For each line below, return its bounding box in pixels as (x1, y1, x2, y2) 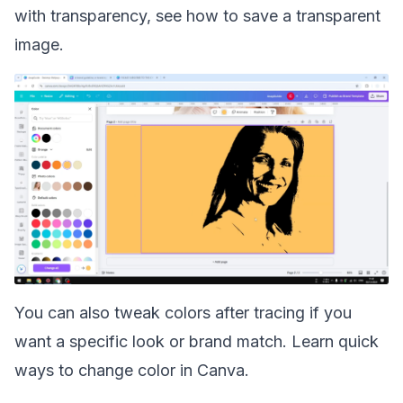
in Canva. (175, 361, 249, 380)
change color (78, 361, 175, 380)
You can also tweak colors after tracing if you (14, 303, 352, 322)
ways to (14, 361, 78, 380)
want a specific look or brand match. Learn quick (14, 332, 379, 351)
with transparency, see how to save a (14, 6, 296, 25)
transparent (296, 6, 381, 25)
